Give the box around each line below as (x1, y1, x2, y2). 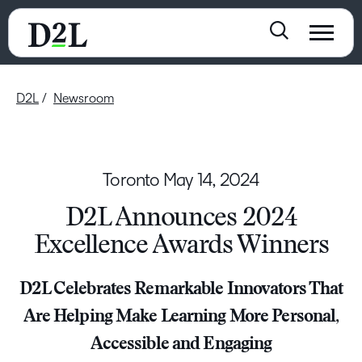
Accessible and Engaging (90, 336, 272, 355)
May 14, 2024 (163, 170, 259, 190)
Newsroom (53, 91, 114, 105)
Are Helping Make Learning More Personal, (23, 309, 339, 327)
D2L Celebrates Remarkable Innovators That (19, 281, 343, 300)
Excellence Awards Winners (33, 234, 329, 260)
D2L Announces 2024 (65, 206, 297, 233)
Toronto (103, 170, 164, 190)
